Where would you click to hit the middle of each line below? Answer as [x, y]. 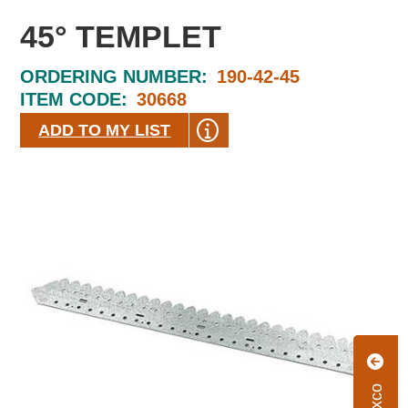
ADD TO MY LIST [105, 130]
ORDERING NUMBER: [114, 76]
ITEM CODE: [74, 99]
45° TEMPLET [121, 36]
